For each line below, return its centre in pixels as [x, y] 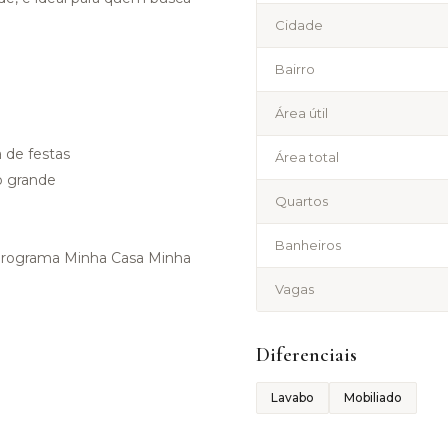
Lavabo [292, 397]
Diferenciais [306, 355]
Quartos [301, 201]
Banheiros [308, 245]
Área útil [301, 113]
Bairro [295, 69]
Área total [307, 157]
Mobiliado [373, 397]
